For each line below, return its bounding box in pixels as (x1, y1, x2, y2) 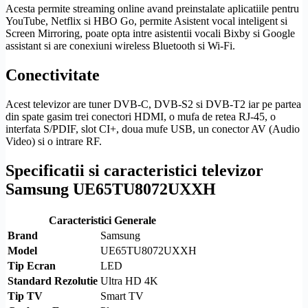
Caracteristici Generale (48, 214, 156, 226)
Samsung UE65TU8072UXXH (5, 179, 216, 198)
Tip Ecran (8, 259, 56, 272)
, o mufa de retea (164, 110, 239, 122)
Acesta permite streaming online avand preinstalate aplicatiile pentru (5, 3, 299, 15)
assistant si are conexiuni (5, 40, 115, 52)
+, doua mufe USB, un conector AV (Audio (110, 122, 300, 135)
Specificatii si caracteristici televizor (5, 161, 263, 179)
